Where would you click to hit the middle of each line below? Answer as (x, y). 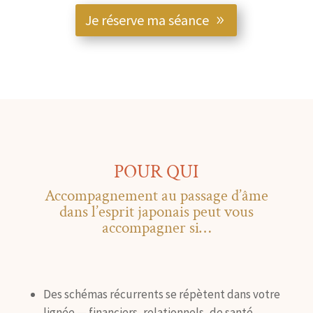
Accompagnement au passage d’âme (156, 196)
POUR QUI (156, 172)
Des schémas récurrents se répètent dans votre (161, 294)
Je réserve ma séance (147, 20)
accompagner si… (156, 228)
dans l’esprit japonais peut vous (156, 212)
